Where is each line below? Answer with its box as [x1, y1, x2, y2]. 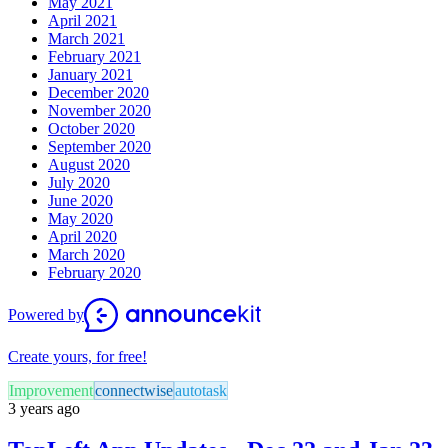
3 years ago [8, 399, 80, 417]
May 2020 [48, 209, 113, 227]
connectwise [95, 381, 173, 399]
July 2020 [48, 173, 110, 191]
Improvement [9, 381, 93, 399]
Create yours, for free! [8, 347, 147, 365]
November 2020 [48, 101, 151, 119]
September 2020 [48, 137, 151, 155]
